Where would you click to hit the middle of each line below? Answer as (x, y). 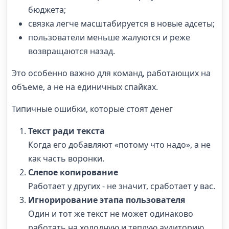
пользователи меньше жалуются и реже (109, 37)
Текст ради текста (66, 131)
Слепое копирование (73, 172)
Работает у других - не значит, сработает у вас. (122, 186)
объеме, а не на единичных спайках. (85, 87)
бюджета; (47, 9)
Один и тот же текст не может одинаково (111, 213)
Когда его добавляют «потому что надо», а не (119, 144)
